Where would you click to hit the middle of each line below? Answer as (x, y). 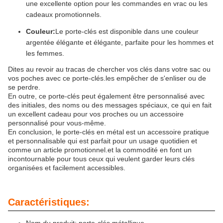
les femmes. (45, 54)
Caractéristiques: (49, 202)
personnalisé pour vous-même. (57, 123)
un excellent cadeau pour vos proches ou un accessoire (96, 114)
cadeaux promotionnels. (64, 15)
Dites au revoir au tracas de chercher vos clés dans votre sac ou (109, 69)
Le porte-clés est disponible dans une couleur (127, 32)
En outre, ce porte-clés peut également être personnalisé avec (106, 96)
